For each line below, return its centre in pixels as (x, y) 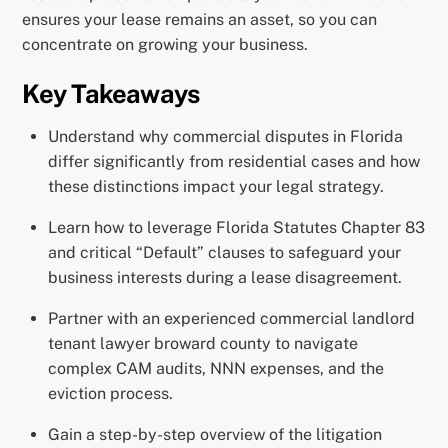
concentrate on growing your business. (165, 45)
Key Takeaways (111, 93)
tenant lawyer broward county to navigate (203, 343)
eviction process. (110, 393)
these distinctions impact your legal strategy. (216, 186)
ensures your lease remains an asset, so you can (200, 20)
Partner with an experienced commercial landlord (231, 318)
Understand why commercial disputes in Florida (225, 136)
